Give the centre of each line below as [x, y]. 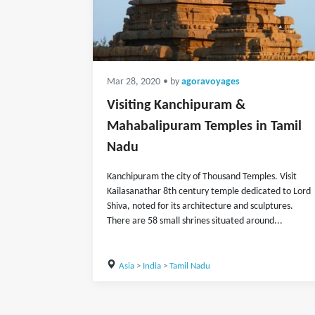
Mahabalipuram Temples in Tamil [204, 127]
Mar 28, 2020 [134, 82]
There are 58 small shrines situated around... [195, 221]
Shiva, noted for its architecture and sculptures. [200, 206]
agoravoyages [211, 82]
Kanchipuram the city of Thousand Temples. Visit [202, 177]
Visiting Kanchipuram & [176, 105]
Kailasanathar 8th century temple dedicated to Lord [209, 192]
